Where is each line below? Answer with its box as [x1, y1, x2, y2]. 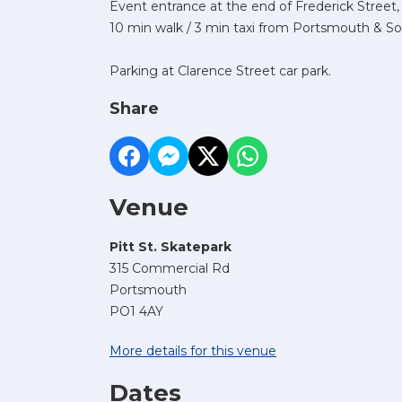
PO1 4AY [109, 302, 163, 319]
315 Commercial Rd [109, 259, 230, 276]
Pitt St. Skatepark [109, 238, 232, 255]
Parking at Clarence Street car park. [109, 62, 331, 79]
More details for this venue [109, 342, 276, 359]
